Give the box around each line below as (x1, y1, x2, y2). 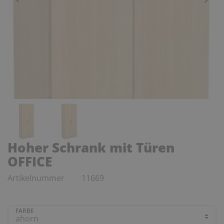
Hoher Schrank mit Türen (7, 138, 174, 156)
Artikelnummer (7, 172, 66, 183)
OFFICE (7, 152, 52, 170)
